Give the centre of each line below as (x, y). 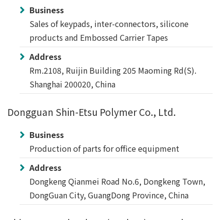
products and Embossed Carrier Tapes (99, 37)
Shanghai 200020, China (72, 84)
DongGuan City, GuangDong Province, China (109, 195)
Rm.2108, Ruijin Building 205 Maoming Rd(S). (113, 70)
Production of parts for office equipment (104, 148)
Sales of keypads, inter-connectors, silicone (109, 24)
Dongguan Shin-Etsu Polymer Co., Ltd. (92, 112)
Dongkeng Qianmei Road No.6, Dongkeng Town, (117, 181)
